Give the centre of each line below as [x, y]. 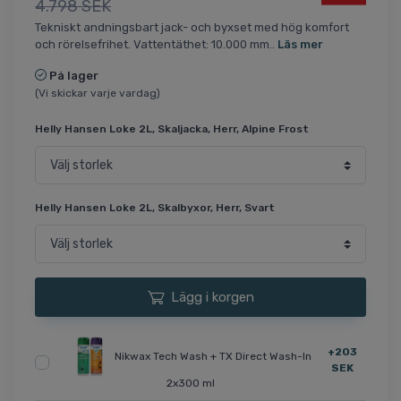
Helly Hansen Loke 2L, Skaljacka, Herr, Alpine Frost [172, 129]
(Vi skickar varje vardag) [98, 94]
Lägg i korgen [212, 298]
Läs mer [300, 45]
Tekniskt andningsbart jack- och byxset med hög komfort [192, 28]
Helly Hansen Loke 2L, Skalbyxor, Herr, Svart [155, 208]
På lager [74, 76]
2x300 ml [191, 384]
